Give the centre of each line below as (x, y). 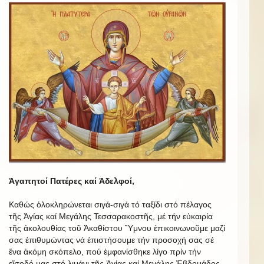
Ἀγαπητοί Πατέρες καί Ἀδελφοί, (72, 181)
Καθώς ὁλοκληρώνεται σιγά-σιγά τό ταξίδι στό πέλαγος (110, 205)
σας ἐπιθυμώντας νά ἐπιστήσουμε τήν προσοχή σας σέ (111, 240)
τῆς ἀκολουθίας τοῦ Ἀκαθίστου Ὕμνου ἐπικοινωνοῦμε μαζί (117, 228)
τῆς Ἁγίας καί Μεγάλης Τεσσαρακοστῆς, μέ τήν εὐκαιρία (111, 217)
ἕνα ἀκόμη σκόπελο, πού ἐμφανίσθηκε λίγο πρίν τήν (105, 252)
